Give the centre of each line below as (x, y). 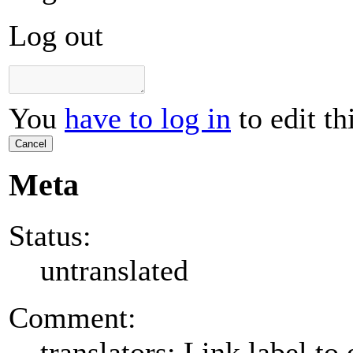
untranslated (114, 270)
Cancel (31, 144)
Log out (56, 36)
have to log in (148, 119)
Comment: (72, 317)
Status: (50, 235)
